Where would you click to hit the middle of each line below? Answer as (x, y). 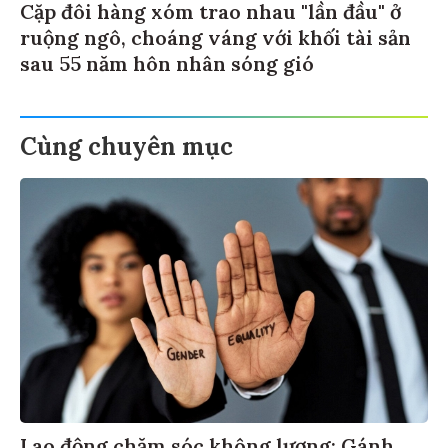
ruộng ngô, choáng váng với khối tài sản (215, 35)
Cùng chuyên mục (126, 144)
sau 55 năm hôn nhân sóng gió (167, 61)
